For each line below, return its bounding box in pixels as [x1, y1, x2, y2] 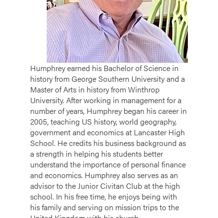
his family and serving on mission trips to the [30, 201, 179, 213]
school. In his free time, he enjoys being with [30, 190, 177, 202]
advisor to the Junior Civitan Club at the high [30, 180, 180, 191]
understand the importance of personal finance [30, 158, 186, 170]
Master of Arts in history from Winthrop [30, 83, 160, 95]
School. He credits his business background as [30, 137, 186, 148]
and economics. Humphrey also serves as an [30, 169, 178, 181]
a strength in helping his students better [30, 147, 163, 159]
